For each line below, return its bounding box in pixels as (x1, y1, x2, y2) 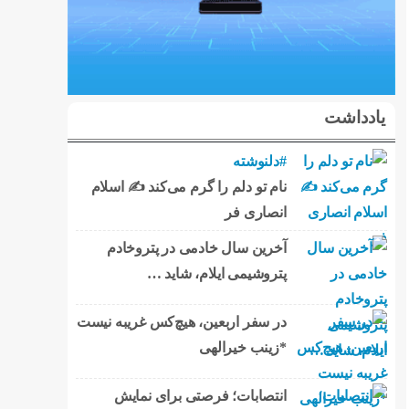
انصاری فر (225, 204, 287, 220)
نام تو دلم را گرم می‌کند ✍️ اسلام (90, 178, 287, 194)
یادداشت (323, 107, 385, 127)
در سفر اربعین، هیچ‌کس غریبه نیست (76, 313, 287, 330)
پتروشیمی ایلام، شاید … (146, 265, 287, 281)
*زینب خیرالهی (199, 339, 287, 355)
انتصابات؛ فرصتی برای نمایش (113, 387, 287, 404)
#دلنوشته (233, 152, 287, 169)
